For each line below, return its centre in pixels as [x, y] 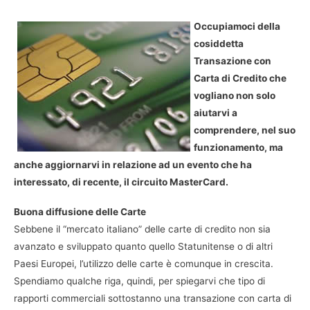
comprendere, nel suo [245, 130]
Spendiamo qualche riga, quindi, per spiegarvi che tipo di [139, 281]
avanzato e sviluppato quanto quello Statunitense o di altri [143, 247]
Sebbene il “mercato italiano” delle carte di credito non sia [142, 229]
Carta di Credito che [240, 78]
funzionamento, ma [238, 147]
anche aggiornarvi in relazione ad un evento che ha [133, 164]
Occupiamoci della [237, 26]
